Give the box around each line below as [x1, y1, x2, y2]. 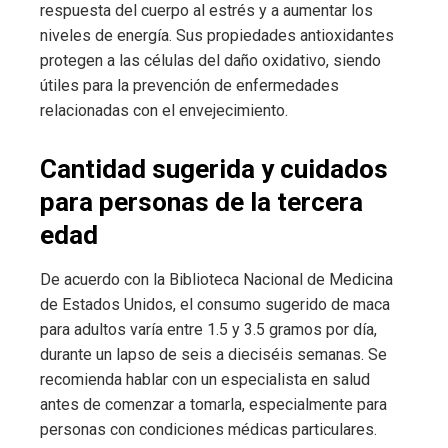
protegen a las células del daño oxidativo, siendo [40, 51, 381, 71]
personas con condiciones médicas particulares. [40, 420, 377, 440]
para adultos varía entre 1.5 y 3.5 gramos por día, [40, 320, 377, 340]
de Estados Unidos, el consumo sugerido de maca [40, 295, 390, 315]
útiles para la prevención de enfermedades [40, 76, 339, 96]
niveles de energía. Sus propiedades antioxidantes [40, 26, 394, 46]
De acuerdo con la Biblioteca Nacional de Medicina [40, 270, 393, 290]
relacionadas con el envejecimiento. [40, 101, 288, 121]
